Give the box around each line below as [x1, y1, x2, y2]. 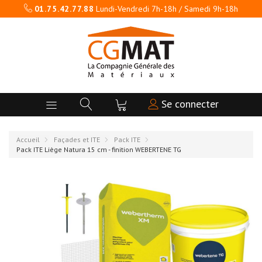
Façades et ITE [54, 135, 100, 144]
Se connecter [158, 97, 219, 111]
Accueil [16, 135, 40, 144]
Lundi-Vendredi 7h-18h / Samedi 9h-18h [94, 4, 239, 14]
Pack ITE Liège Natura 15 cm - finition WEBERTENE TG [16, 145, 181, 154]
